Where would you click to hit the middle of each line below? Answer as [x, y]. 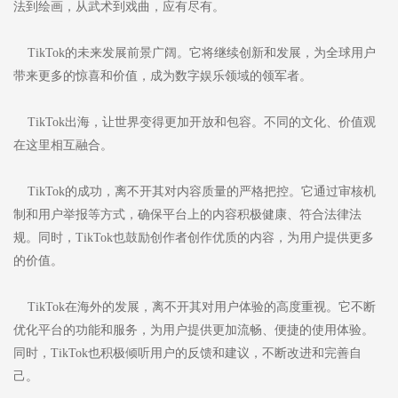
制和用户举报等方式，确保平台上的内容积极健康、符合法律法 [187, 214]
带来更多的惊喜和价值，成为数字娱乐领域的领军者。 [163, 76]
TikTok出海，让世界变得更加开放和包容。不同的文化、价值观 [195, 122]
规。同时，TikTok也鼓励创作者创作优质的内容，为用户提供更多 [194, 237]
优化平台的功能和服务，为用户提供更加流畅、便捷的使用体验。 [194, 330]
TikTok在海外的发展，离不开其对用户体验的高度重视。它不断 [195, 306]
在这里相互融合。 [63, 145]
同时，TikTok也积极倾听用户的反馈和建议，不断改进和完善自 [187, 353]
